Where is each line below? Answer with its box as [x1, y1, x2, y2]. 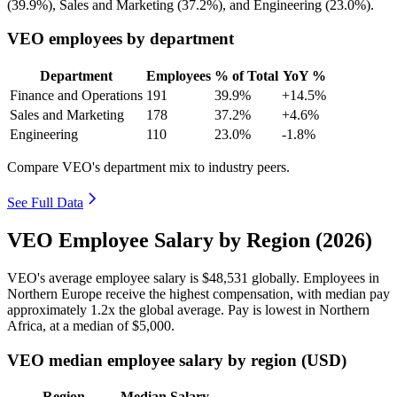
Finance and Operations [10, 88, 143, 104]
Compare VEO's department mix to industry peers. [7, 160, 290, 175]
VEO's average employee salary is [7, 269, 202, 285]
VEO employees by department [7, 29, 234, 49]
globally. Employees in [248, 269, 379, 285]
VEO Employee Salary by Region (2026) [7, 228, 372, 252]
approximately [7, 301, 90, 317]
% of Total [214, 68, 278, 84]
